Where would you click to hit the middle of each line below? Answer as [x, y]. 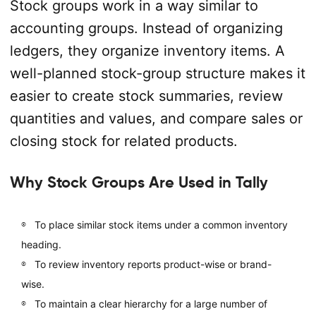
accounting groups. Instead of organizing [146, 28]
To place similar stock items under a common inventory [161, 224]
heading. [41, 244]
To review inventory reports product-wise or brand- [153, 264]
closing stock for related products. [123, 141]
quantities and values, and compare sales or [156, 119]
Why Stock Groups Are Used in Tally [139, 182]
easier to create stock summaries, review [146, 96]
